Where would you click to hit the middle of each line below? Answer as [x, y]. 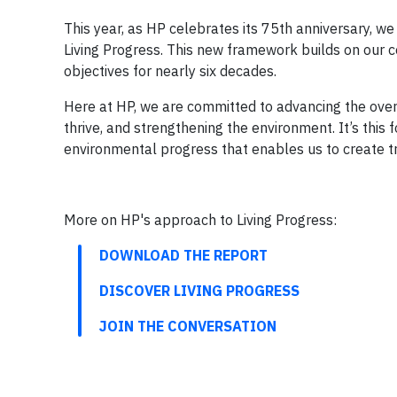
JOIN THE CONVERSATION [188, 327]
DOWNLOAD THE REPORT [183, 256]
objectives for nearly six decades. [170, 71]
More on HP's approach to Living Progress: [200, 220]
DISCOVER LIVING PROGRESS [199, 291]
